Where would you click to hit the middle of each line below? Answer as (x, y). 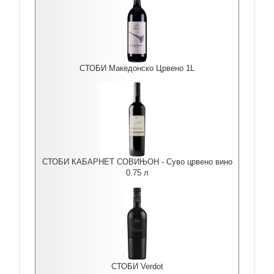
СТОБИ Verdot (137, 266)
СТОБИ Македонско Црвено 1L (137, 68)
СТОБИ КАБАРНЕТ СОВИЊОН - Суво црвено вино (137, 162)
